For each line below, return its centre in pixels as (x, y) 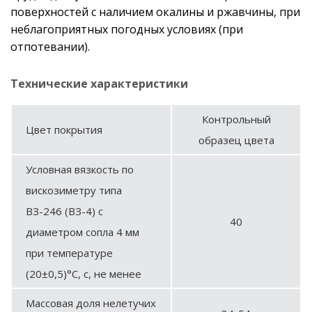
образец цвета (236, 140)
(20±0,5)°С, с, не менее (84, 273)
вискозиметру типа (74, 190)
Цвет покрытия (64, 129)
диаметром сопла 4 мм (83, 232)
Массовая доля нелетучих (91, 303)
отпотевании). (50, 46)
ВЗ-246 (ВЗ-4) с (64, 211)
